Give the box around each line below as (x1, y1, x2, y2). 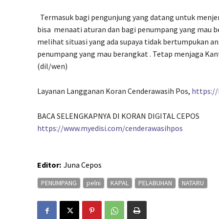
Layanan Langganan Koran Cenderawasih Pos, (37, 86, 192, 96)
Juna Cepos (64, 160, 102, 170)
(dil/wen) (37, 61, 67, 71)
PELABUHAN (138, 178, 172, 188)
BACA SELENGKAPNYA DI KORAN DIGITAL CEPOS (37, 111, 201, 121)
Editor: (37, 160, 61, 170)
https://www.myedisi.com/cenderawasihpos (37, 123, 183, 133)
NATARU (182, 178, 204, 188)
